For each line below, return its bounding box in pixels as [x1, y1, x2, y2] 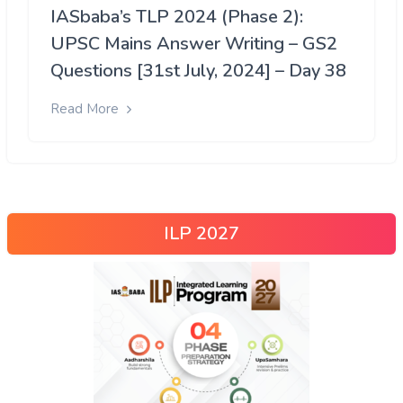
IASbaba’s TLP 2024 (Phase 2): [50, 4, 303, 29]
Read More [50, 99, 122, 118]
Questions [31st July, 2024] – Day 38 [50, 58, 346, 83]
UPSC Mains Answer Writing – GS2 [50, 31, 337, 56]
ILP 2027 [164, 221, 239, 246]
